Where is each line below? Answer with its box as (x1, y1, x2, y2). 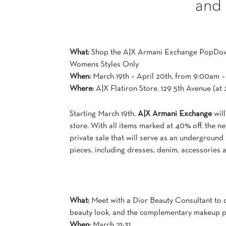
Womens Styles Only (70, 61, 139, 68)
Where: (70, 85, 94, 92)
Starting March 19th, (70, 110, 138, 118)
